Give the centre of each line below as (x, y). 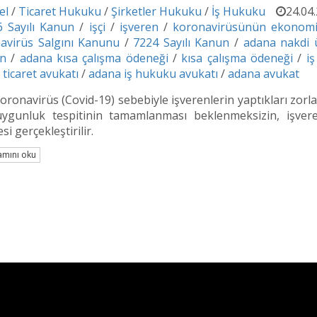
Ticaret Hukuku (60, 12)
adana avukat (264, 74)
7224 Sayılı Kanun (181, 43)
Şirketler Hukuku (156, 12)
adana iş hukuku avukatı (153, 74)
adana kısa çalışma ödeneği (94, 58)
